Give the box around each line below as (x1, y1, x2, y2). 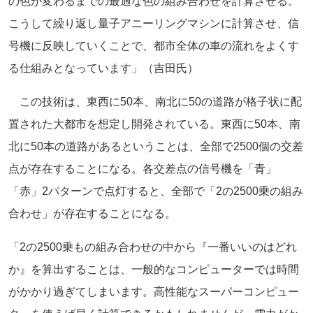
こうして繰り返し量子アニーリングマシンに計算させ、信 (8, 17, 299, 29)
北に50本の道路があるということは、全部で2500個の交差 (8, 140, 303, 152)
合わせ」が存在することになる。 (8, 207, 176, 219)
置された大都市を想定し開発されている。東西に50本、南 (8, 117, 300, 130)
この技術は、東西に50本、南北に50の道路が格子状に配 (8, 95, 302, 108)
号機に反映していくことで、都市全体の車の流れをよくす (8, 39, 299, 52)
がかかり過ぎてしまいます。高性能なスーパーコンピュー (8, 285, 299, 298)
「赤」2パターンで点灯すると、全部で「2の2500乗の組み (8, 184, 303, 197)
